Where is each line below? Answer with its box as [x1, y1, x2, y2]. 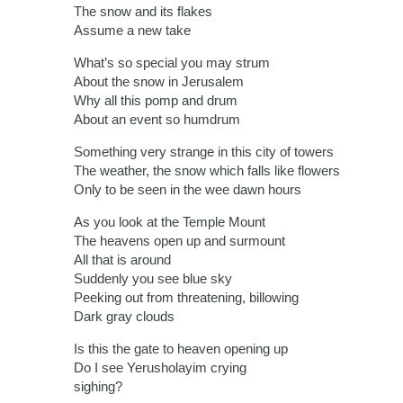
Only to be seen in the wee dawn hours [74, 182, 301, 198]
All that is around [74, 252, 171, 268]
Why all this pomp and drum [74, 93, 237, 109]
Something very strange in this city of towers [74, 144, 334, 160]
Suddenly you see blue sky [74, 271, 232, 287]
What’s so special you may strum [74, 55, 270, 71]
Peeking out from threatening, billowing [74, 290, 299, 306]
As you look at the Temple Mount [74, 214, 265, 230]
